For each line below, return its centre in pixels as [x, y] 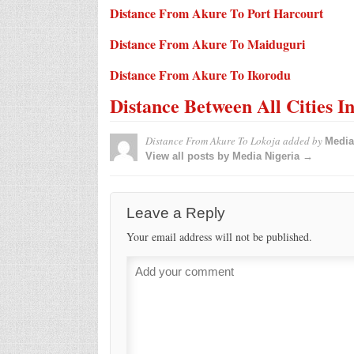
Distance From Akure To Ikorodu [200, 74]
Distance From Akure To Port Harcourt [216, 13]
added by [302, 140]
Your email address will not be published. [219, 236]
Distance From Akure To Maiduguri [207, 43]
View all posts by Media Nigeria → [229, 156]
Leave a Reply [175, 213]
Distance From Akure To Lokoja [213, 140]
